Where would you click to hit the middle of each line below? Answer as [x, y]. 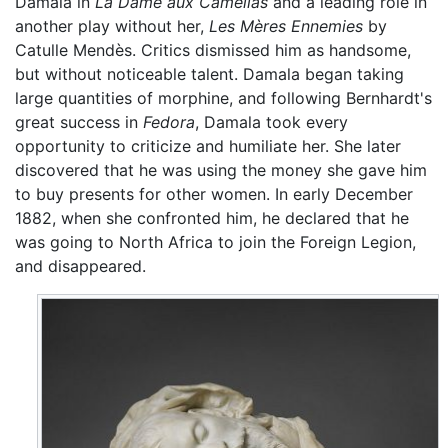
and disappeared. [80, 266]
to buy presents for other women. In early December [214, 194]
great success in [79, 122]
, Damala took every [271, 122]
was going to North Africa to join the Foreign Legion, [215, 242]
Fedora [169, 122]
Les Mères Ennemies [286, 26]
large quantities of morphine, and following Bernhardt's [223, 98]
